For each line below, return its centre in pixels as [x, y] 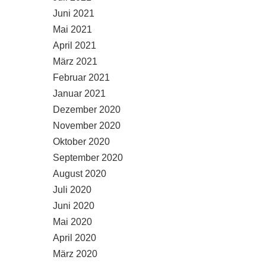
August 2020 [80, 174]
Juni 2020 [74, 206]
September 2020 [88, 158]
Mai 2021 [72, 29]
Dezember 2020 [87, 110]
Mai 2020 [72, 222]
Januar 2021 [79, 94]
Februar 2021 [81, 77]
